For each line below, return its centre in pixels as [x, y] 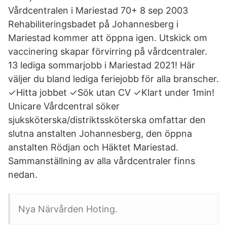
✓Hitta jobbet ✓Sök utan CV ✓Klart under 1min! [111, 92]
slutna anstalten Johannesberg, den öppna [100, 134]
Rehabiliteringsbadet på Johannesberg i [93, 24]
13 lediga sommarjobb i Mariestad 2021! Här [102, 65]
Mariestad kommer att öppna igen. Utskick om [108, 38]
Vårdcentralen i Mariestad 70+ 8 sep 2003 [98, 10]
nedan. [23, 175]
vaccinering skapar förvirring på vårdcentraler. [108, 51]
